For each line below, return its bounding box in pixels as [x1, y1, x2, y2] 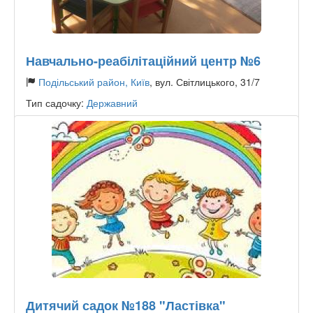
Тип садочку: [26, 96, 87, 110]
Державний [87, 96, 138, 110]
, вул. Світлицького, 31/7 [150, 75, 260, 89]
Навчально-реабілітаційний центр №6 [26, 52, 261, 70]
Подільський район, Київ [38, 75, 150, 89]
